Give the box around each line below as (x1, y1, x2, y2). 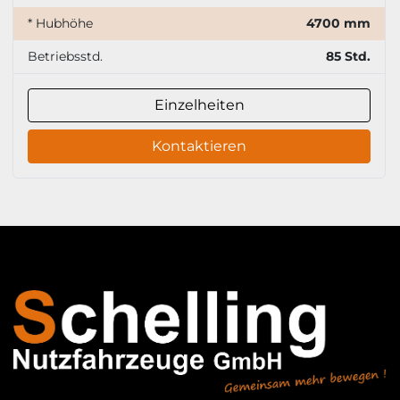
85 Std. (326, 48, 371, 65)
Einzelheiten (154, 96, 245, 114)
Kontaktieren (152, 137, 246, 155)
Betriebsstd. (28, 48, 103, 65)
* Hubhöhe (28, 15, 93, 32)
